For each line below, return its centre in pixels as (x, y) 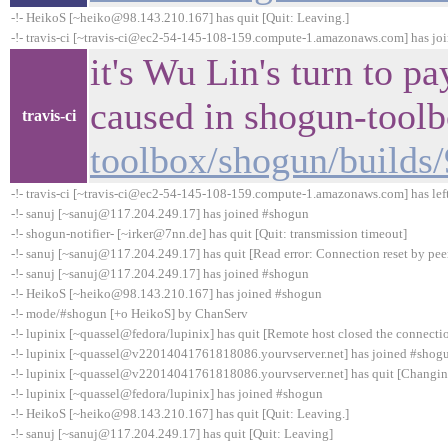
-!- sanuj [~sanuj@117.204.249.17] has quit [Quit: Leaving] (172, 433)
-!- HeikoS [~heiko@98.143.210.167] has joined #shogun (166, 293)
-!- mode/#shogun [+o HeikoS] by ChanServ (129, 313)
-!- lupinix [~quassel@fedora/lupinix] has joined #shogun (167, 393)
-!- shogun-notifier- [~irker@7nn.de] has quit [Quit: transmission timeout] (209, 233)
